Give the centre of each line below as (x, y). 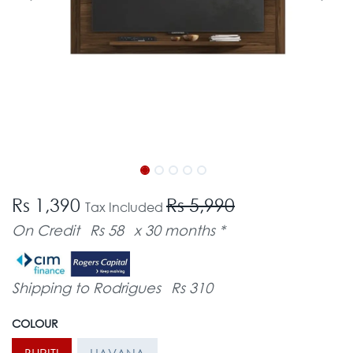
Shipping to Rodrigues (86, 288)
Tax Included (126, 207)
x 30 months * (180, 230)
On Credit (46, 230)
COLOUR (35, 323)
